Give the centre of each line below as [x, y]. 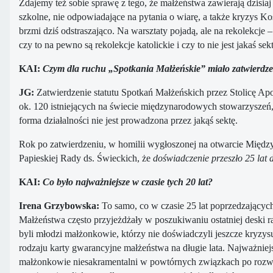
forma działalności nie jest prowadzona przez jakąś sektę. [128, 121]
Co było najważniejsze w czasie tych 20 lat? [128, 182]
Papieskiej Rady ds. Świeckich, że [86, 158]
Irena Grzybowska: [59, 206]
